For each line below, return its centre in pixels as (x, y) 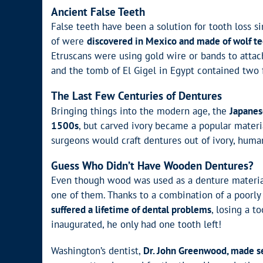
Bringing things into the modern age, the (140, 111)
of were (69, 41)
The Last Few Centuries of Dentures (136, 96)
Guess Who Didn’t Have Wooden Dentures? (152, 165)
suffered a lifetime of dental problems (131, 210)
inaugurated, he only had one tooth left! (136, 225)
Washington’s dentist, (97, 251)
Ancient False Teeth (98, 11)
